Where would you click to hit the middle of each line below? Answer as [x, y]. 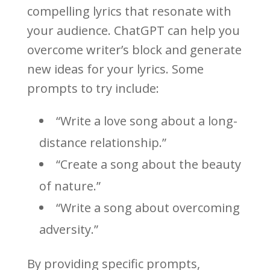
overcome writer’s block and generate [134, 50]
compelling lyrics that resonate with [129, 11]
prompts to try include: [93, 89]
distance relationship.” [102, 143]
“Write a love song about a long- [146, 121]
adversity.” [68, 230]
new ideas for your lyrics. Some [115, 69]
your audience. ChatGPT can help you [133, 31]
